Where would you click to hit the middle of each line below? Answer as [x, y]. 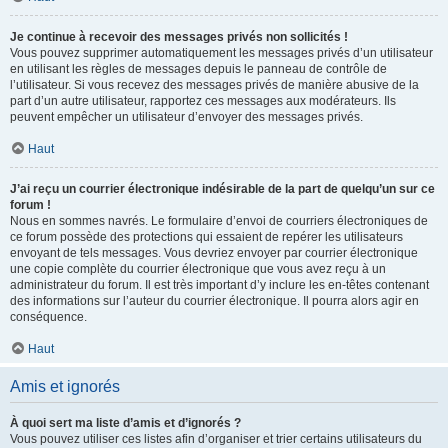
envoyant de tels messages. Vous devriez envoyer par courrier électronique [214, 253]
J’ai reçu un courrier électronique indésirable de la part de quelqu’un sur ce [222, 189]
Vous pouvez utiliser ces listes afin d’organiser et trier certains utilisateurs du [216, 439]
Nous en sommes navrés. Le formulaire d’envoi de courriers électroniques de [219, 221]
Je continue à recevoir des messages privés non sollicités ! [179, 37]
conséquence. [48, 317]
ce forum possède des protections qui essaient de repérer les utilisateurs [206, 237]
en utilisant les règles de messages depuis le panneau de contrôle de [198, 69]
